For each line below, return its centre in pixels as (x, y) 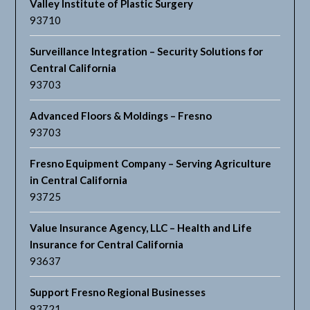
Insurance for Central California (107, 245)
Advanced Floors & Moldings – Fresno (121, 116)
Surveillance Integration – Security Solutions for (147, 52)
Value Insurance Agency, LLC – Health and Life (141, 228)
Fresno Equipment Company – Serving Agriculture (151, 164)
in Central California (79, 180)
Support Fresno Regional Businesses (118, 292)
